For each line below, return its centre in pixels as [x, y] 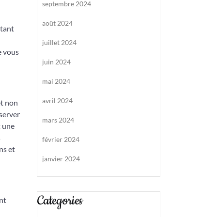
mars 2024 [58, 120]
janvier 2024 [61, 159]
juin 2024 [56, 62]
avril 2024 [57, 101]
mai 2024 [56, 81]
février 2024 [61, 139]
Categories [60, 201]
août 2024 [57, 23]
